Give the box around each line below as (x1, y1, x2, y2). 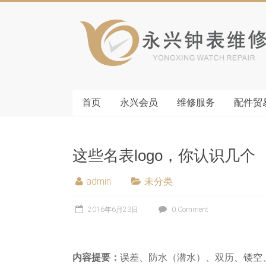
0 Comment (170, 205, 208, 214)
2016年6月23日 (88, 205, 138, 214)
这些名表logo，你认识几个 (72, 146, 255, 164)
